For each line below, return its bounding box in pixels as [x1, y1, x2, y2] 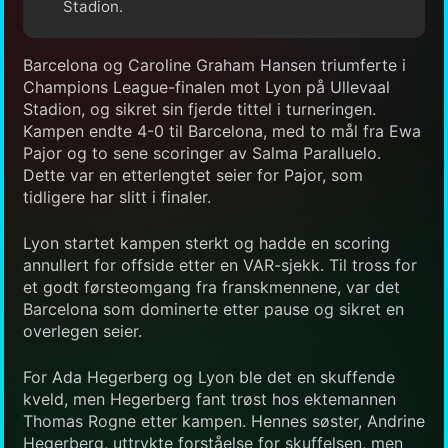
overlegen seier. [23, 320, 142, 341]
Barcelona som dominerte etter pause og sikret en [23, 298, 404, 319]
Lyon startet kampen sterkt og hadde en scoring [23, 232, 390, 253]
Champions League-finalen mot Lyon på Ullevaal [23, 76, 390, 97]
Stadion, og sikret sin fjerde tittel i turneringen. [23, 98, 376, 119]
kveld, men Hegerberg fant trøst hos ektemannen [23, 388, 396, 409]
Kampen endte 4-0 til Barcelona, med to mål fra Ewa [23, 120, 421, 141]
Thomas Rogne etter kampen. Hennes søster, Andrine [23, 410, 425, 431]
